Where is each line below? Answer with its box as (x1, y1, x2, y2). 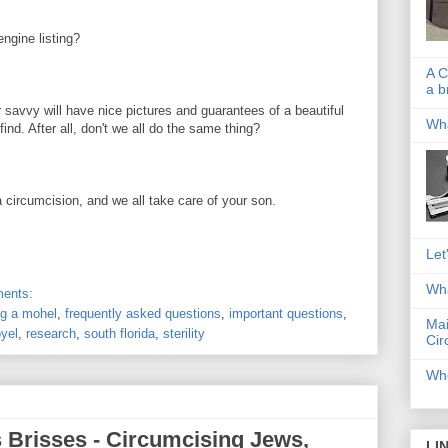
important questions (229, 305, 343, 321)
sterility (163, 325, 205, 341)
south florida (84, 325, 155, 341)
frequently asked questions (65, 305, 221, 321)
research (26, 325, 76, 341)
